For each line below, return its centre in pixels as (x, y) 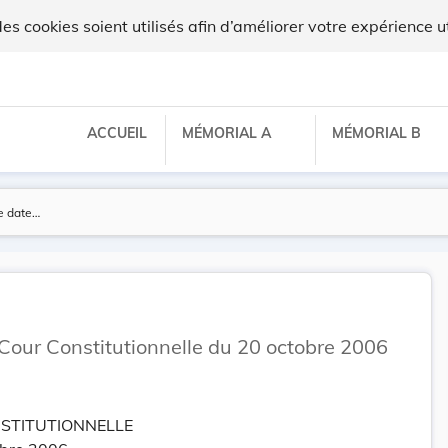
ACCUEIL (117, 132)
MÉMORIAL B (378, 132)
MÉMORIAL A (228, 132)
